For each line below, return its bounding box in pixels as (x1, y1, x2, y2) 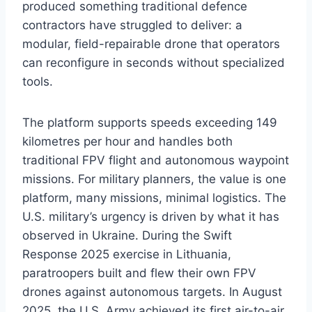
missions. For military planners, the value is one (22, 172, 286, 187)
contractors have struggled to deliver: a (22, 18, 242, 33)
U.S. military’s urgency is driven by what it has (22, 210, 279, 224)
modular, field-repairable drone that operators (22, 37, 280, 52)
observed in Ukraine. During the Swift (22, 228, 232, 243)
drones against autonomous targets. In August (22, 285, 282, 299)
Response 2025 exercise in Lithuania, (22, 247, 231, 262)
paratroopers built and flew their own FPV (22, 266, 256, 281)
